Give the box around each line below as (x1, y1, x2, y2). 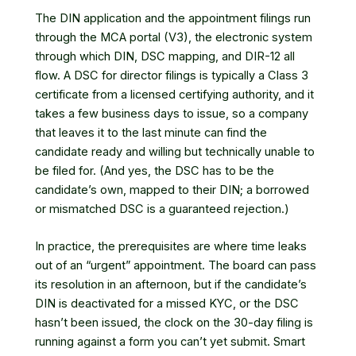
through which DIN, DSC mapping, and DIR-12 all (35, 49, 295, 64)
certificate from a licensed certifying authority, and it (35, 87, 314, 102)
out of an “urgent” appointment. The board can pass (35, 258, 316, 273)
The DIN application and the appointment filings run (35, 11, 311, 25)
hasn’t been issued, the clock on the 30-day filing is (35, 315, 313, 331)
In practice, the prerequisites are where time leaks (35, 239, 307, 254)
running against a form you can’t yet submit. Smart (35, 335, 305, 350)
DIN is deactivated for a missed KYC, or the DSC (35, 296, 299, 311)
